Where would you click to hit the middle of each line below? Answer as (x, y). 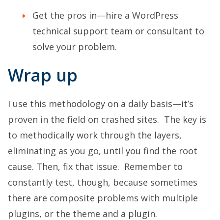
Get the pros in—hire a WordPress (105, 15)
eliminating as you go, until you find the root (103, 151)
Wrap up (43, 75)
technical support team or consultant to (118, 31)
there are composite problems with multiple (103, 198)
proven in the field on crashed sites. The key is (107, 119)
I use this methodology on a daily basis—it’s (101, 103)
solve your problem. (75, 46)
